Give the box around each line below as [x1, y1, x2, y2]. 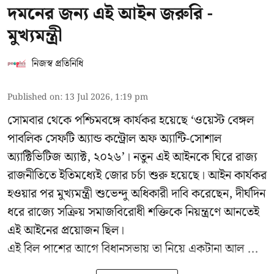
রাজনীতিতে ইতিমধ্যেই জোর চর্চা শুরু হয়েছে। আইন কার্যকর [7, 165, 267, 185]
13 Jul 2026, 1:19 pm [65, 90, 148, 104]
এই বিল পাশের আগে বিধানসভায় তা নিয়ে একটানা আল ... [7, 239, 258, 259]
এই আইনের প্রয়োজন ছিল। [7, 220, 124, 240]
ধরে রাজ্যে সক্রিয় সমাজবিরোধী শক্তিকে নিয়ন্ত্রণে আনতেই [7, 202, 259, 222]
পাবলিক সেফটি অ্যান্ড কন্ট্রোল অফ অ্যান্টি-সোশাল [7, 128, 221, 149]
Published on [7, 90, 60, 104]
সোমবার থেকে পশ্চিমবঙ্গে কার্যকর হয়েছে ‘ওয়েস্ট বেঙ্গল [7, 110, 254, 130]
